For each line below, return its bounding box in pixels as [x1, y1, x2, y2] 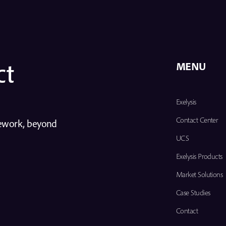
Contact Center [176, 115, 218, 125]
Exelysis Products [176, 151, 222, 161]
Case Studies [176, 187, 210, 197]
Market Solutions [176, 169, 223, 179]
